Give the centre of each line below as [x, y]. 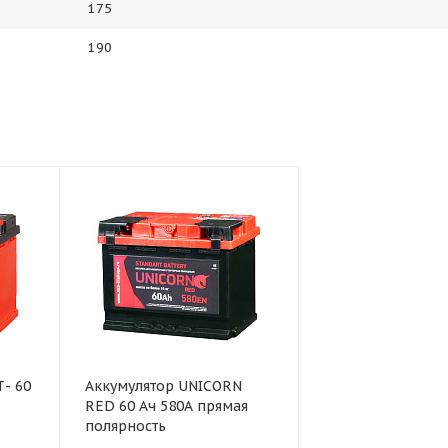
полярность [125, 426]
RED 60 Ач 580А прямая [166, 406]
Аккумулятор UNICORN [163, 386]
